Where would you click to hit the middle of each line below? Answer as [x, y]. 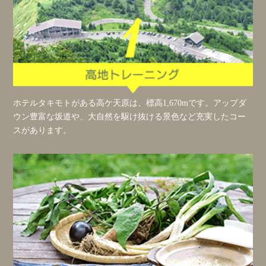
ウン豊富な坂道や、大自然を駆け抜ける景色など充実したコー [130, 117]
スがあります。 [42, 130]
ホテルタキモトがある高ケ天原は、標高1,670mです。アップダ [130, 103]
